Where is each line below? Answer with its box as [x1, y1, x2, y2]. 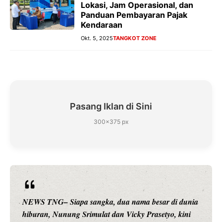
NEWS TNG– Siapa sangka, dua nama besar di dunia [22, 196, 198, 207]
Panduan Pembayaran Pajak [81, 9, 187, 20]
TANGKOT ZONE [113, 34, 157, 42]
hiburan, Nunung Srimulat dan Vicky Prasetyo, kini [22, 208, 191, 220]
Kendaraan [81, 19, 122, 30]
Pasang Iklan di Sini [70, 101, 152, 111]
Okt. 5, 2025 [81, 34, 113, 42]
